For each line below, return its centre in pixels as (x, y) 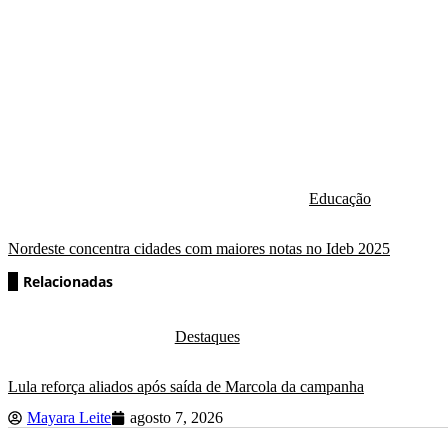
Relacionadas (68, 281)
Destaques (207, 337)
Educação (340, 199)
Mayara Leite (69, 418)
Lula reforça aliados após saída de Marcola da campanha (186, 386)
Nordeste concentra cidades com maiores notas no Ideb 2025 (199, 248)
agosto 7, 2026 (176, 418)
